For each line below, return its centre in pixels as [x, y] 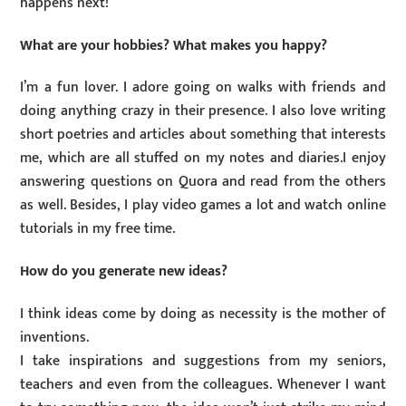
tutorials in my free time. [98, 229]
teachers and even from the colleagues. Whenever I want [203, 385]
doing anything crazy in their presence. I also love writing [203, 111]
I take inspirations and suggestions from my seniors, [203, 362]
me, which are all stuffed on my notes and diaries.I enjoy [203, 159]
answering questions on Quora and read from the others [203, 182]
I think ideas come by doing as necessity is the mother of [203, 314]
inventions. [55, 338]
